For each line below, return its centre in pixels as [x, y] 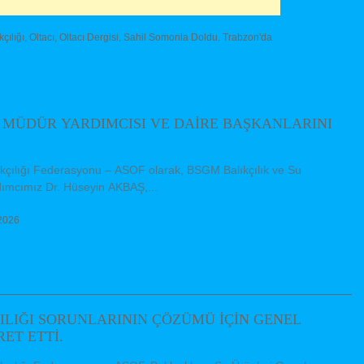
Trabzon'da [247, 38]
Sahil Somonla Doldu [171, 38]
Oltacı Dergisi [89, 38]
